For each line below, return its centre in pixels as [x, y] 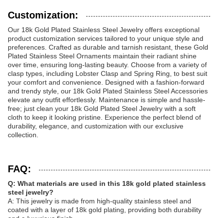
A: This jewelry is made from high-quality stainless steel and [100, 201]
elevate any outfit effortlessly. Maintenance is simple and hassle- [107, 100]
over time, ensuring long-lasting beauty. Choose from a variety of [107, 65]
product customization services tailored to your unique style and [106, 38]
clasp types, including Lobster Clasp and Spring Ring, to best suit [108, 73]
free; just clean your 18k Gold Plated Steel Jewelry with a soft [102, 109]
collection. [23, 135]
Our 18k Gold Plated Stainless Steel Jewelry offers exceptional [104, 30]
